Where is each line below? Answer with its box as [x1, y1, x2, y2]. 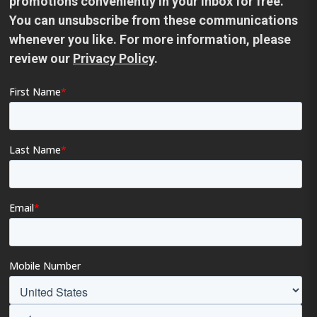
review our [9, 51, 73, 66]
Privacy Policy [73, 51, 154, 66]
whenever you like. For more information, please [9, 32, 291, 47]
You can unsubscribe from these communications [9, 13, 298, 28]
